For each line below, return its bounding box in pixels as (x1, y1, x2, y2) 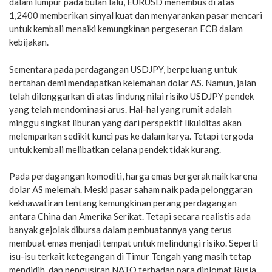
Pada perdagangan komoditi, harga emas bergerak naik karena (9, 171, 257, 182)
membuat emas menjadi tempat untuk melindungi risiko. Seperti (9, 237, 258, 249)
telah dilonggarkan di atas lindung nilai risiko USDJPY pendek (9, 90, 254, 101)
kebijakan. (9, 36, 49, 48)
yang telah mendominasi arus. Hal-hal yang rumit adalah (9, 103, 232, 115)
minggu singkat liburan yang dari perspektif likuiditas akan (9, 117, 242, 128)
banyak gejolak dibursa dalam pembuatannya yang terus (9, 224, 232, 236)
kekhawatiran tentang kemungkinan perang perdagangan (9, 197, 237, 209)
